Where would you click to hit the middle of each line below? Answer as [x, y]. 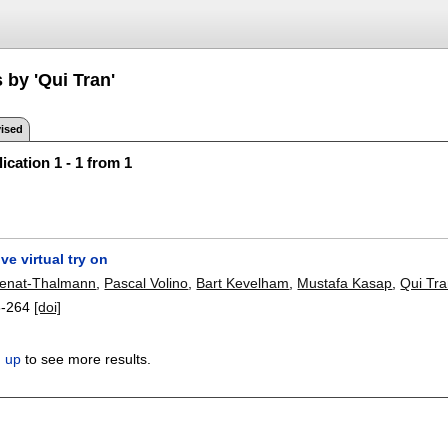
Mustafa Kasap [345, 282]
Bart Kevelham [243, 282]
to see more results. [86, 359]
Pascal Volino [146, 282]
